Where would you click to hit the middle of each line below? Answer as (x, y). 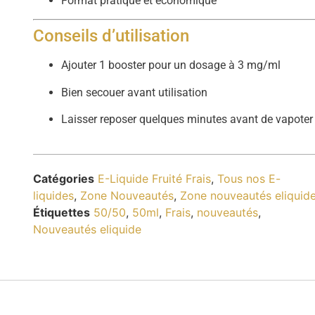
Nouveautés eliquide (88, 229)
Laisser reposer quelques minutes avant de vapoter (187, 120)
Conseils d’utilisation (111, 36)
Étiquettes (62, 212)
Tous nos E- (249, 178)
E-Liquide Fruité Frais (155, 178)
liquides (54, 195)
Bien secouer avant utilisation (135, 92)
